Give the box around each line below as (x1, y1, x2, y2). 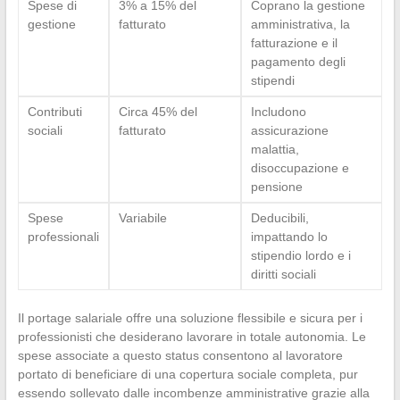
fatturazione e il (250, 35, 337, 50)
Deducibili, (250, 210, 309, 225)
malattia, (250, 141, 299, 156)
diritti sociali (250, 266, 316, 281)
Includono (250, 104, 306, 119)
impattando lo (250, 229, 328, 244)
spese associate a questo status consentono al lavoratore (17, 347, 343, 362)
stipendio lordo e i (250, 247, 351, 262)
